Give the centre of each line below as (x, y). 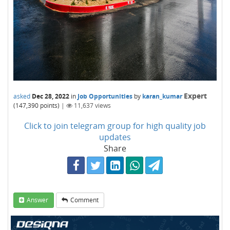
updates (115, 137)
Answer (37, 200)
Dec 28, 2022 (51, 96)
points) (49, 106)
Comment (84, 200)
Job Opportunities (105, 96)
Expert (195, 96)
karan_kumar (162, 96)
